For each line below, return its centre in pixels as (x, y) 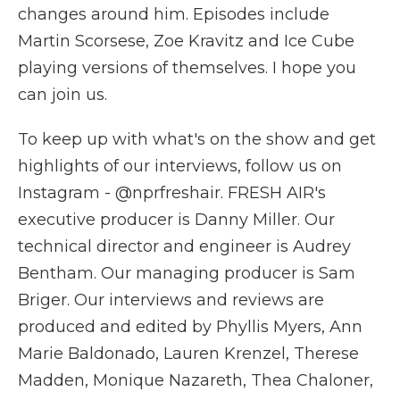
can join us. (62, 95)
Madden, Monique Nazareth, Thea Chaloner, (196, 380)
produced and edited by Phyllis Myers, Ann (190, 327)
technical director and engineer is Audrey (184, 246)
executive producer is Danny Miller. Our (176, 220)
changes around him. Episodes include (174, 14)
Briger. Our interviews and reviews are (171, 300)
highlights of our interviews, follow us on (180, 166)
